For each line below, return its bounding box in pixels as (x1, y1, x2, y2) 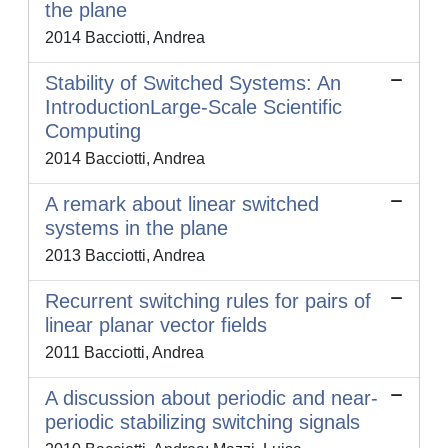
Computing (45, 120, 141, 143)
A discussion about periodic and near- (45, 387, 378, 410)
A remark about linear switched (45, 193, 319, 216)
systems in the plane (45, 217, 228, 240)
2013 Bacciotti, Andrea (45, 247, 205, 265)
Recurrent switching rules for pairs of (45, 290, 371, 313)
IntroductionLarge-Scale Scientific (45, 96, 342, 119)
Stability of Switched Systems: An (45, 72, 341, 95)
